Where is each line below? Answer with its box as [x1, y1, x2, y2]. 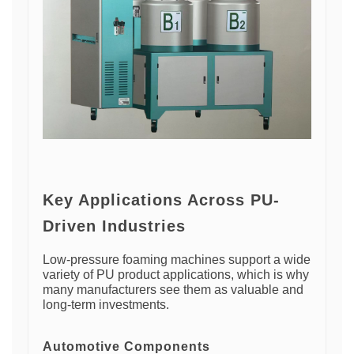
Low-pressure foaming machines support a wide [43, 252, 311, 266]
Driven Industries [43, 217, 186, 235]
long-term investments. [43, 297, 169, 311]
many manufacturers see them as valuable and [43, 282, 303, 296]
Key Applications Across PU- [43, 190, 280, 209]
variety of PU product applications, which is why [43, 267, 309, 281]
